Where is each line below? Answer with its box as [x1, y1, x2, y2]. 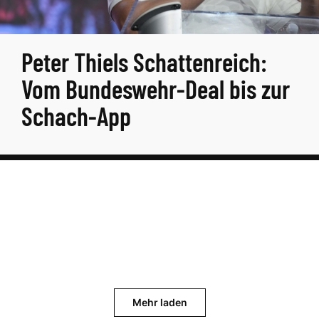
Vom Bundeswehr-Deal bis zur [21, 73, 290, 104]
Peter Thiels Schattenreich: [21, 46, 267, 77]
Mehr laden [132, 296, 187, 308]
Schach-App [21, 100, 131, 131]
